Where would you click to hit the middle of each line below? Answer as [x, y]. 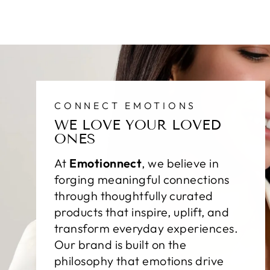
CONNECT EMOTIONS [126, 106]
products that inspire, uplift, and [142, 212]
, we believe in [181, 163]
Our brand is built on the [121, 245]
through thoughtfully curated [134, 196]
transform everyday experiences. [146, 228]
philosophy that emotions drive [139, 261]
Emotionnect [106, 163]
